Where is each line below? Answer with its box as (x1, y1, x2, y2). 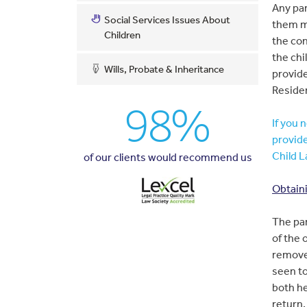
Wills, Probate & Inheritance (104, 62, 224, 75)
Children (104, 28, 140, 41)
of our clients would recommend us (83, 150, 252, 164)
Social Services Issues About (104, 13, 230, 26)
